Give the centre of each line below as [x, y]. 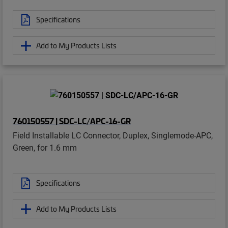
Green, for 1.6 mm [45, 148]
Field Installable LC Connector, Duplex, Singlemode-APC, [113, 135]
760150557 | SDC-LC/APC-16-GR [72, 121]
